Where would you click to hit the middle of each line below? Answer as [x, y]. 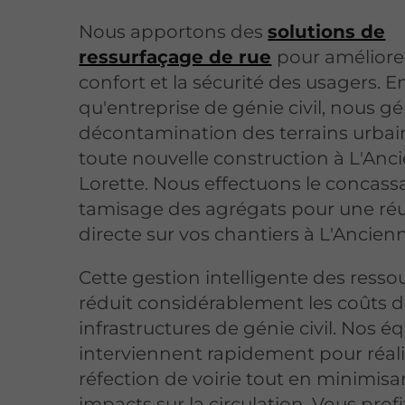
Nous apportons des [174, 31]
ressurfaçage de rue [175, 57]
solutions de [327, 31]
